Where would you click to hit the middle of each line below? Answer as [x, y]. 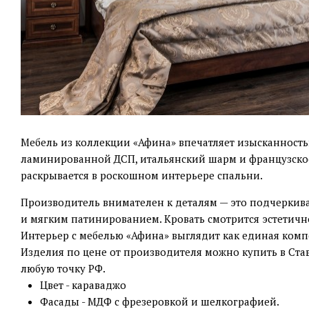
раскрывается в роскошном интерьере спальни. [142, 175]
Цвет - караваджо [83, 285]
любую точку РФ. [63, 268]
